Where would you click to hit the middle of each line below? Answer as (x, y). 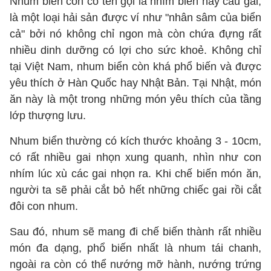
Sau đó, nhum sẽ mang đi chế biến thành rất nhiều (135, 232)
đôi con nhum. (44, 206)
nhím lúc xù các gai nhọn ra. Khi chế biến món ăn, (135, 174)
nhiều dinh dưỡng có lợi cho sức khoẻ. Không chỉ (135, 50)
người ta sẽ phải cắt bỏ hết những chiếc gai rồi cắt (135, 190)
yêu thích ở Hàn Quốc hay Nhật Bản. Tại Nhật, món (135, 83)
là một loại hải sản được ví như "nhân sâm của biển (135, 18)
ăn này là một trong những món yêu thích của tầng (135, 99)
